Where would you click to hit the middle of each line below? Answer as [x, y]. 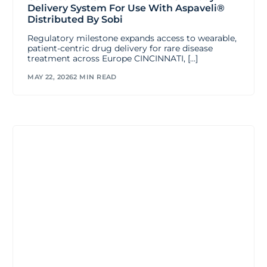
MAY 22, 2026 [51, 77]
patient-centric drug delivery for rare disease [120, 49]
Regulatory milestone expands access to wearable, [132, 38]
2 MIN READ [95, 77]
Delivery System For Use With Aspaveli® [126, 8]
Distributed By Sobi [75, 20]
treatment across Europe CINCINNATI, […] [113, 59]
